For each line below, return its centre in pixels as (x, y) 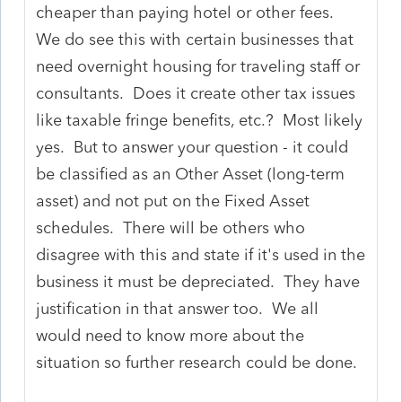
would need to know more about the (170, 335)
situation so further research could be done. (197, 362)
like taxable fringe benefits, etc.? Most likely (200, 120)
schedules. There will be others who (171, 227)
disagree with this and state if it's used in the (201, 254)
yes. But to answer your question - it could (192, 147)
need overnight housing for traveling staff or (198, 66)
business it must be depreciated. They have (198, 281)
